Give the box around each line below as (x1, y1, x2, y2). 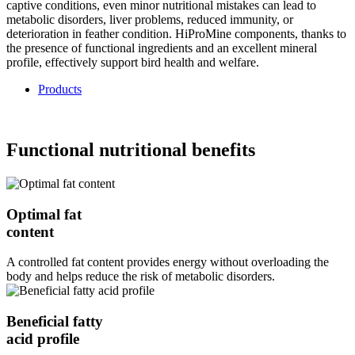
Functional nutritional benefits (6, 139, 255, 160)
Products (38, 82, 82, 97)
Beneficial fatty (6, 313, 103, 330)
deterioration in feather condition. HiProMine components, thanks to (6, 27, 346, 41)
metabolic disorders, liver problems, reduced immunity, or (6, 13, 293, 27)
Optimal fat (6, 205, 82, 223)
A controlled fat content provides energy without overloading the (6, 255, 329, 269)
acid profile (6, 330, 79, 347)
